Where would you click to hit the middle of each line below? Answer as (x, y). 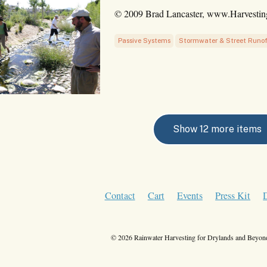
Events (190, 195)
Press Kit (233, 195)
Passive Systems (144, 41)
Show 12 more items (217, 129)
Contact (120, 195)
